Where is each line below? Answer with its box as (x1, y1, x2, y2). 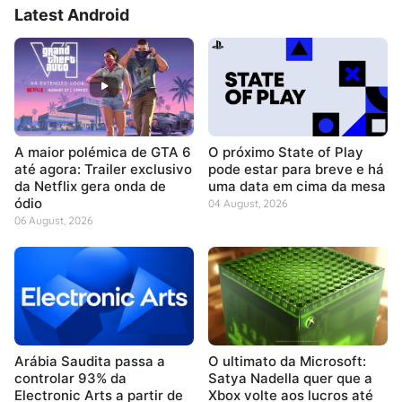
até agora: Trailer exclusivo (14, 160, 192, 178)
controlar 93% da (14, 369, 127, 387)
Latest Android (14, 4, 129, 24)
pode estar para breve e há (208, 160, 384, 178)
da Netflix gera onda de (14, 177, 166, 195)
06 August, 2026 (14, 213, 92, 227)
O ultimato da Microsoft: (208, 352, 366, 370)
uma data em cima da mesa (208, 177, 386, 195)
